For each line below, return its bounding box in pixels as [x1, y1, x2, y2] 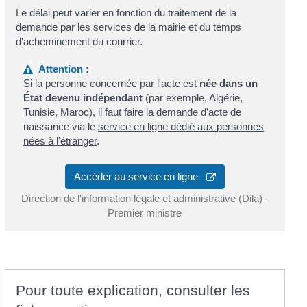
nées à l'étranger [23, 134, 97, 147]
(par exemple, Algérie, [143, 91, 243, 103]
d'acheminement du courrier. [15, 36, 143, 48]
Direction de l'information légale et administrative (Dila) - [21, 192, 269, 204]
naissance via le [23, 120, 99, 132]
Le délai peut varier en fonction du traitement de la [15, 7, 236, 19]
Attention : [33, 62, 90, 75]
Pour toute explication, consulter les [15, 282, 250, 298]
